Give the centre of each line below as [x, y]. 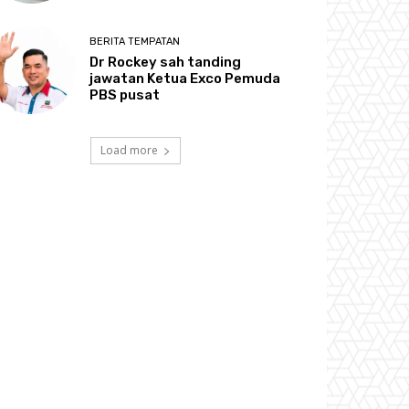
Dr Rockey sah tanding [166, 62]
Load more [129, 150]
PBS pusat [125, 94]
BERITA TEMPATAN [135, 41]
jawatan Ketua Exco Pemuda [185, 78]
